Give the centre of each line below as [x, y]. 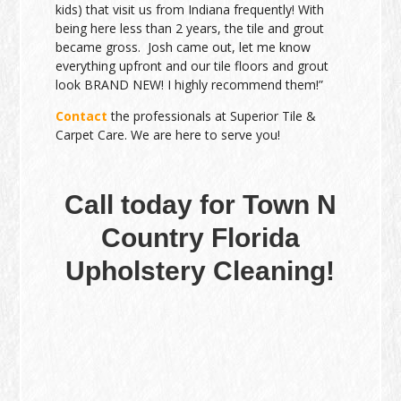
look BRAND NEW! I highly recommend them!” [190, 85]
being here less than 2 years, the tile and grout [190, 28]
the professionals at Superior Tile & [212, 116]
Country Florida [200, 238]
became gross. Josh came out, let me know [183, 47]
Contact [82, 116]
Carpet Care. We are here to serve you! [168, 135]
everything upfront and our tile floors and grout [192, 66]
